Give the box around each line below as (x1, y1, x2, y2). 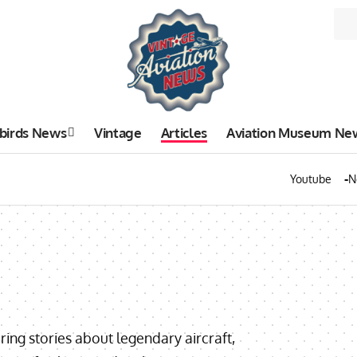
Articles (160, 124, 207, 141)
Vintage (94, 124, 142, 141)
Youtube (290, 172, 331, 186)
